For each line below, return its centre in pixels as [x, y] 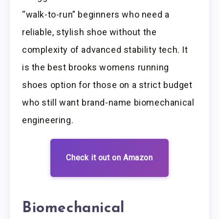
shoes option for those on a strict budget [107, 85]
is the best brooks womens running [96, 67]
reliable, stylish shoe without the [89, 32]
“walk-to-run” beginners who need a [96, 15]
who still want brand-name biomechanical [108, 103]
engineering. [48, 120]
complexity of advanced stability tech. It [105, 50]
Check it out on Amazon [109, 158]
